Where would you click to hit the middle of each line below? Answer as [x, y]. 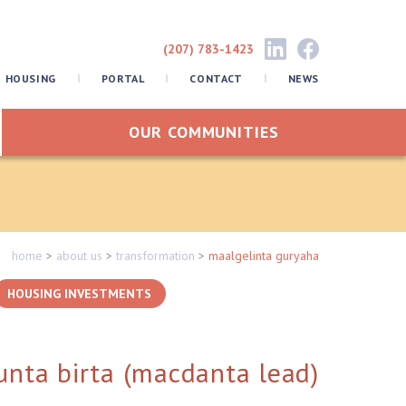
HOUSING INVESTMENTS [79, 294]
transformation [155, 256]
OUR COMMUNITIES [204, 132]
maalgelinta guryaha [264, 256]
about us [79, 256]
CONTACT [216, 78]
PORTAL [123, 78]
